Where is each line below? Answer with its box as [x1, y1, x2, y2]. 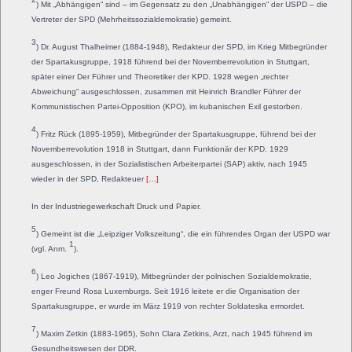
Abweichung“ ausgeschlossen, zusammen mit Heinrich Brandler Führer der [31, 86, 301, 96]
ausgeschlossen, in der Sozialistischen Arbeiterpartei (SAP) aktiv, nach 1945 [31, 159, 307, 168]
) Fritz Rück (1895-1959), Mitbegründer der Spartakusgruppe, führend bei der [36, 129, 316, 138]
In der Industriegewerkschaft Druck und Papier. [31, 201, 201, 211]
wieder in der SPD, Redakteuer [31, 174, 146, 183]
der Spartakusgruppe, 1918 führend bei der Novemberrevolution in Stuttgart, [31, 57, 310, 66]
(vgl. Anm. [31, 244, 69, 253]
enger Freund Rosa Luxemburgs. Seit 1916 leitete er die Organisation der [31, 286, 299, 295]
